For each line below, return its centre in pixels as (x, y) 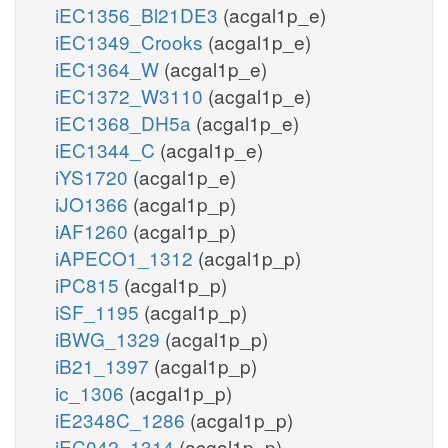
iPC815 (89, 284)
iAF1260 (94, 230)
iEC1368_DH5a (125, 122)
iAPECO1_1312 (126, 257)
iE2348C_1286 (122, 419)
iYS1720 (94, 176)
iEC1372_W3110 (131, 95)
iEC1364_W (109, 68)
